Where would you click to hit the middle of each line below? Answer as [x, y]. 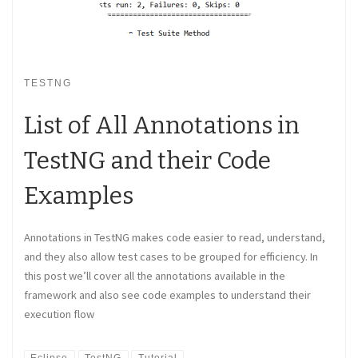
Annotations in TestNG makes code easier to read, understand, [175, 237]
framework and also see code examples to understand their [167, 294]
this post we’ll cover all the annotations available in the [155, 275]
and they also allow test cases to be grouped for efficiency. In [171, 256]
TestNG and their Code [147, 160]
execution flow [59, 314]
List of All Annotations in [162, 125]
